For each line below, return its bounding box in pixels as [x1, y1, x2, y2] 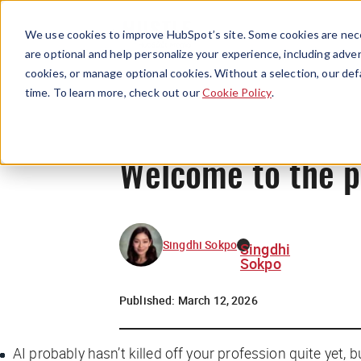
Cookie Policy [202, 85, 272, 99]
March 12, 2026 [177, 292, 258, 308]
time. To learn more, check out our [24, 85, 203, 99]
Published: [119, 292, 178, 308]
